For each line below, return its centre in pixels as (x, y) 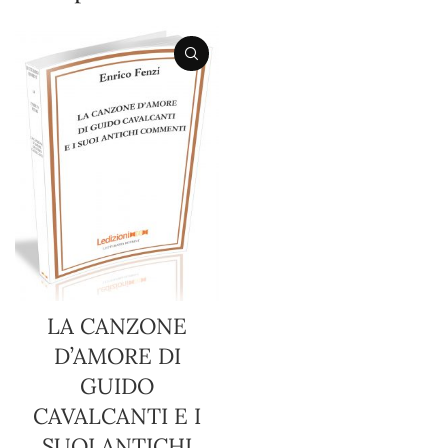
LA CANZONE (117, 326)
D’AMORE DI (117, 356)
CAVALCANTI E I (117, 416)
